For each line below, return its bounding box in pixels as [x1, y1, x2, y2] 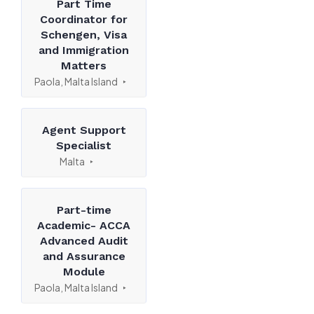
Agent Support [41, 123, 126, 137]
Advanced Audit [39, 234, 128, 247]
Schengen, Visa [41, 28, 127, 41]
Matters [61, 59, 107, 72]
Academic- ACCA [37, 219, 130, 232]
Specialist [56, 139, 111, 152]
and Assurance [42, 250, 125, 263]
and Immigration [39, 43, 129, 57]
